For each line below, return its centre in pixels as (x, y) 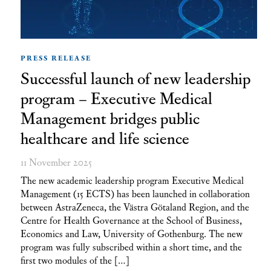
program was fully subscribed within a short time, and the (131, 246)
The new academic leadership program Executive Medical (132, 179)
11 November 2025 (56, 161)
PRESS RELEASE (56, 57)
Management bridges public (110, 117)
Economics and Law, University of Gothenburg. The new (131, 233)
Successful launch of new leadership (135, 77)
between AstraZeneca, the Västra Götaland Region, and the (135, 206)
